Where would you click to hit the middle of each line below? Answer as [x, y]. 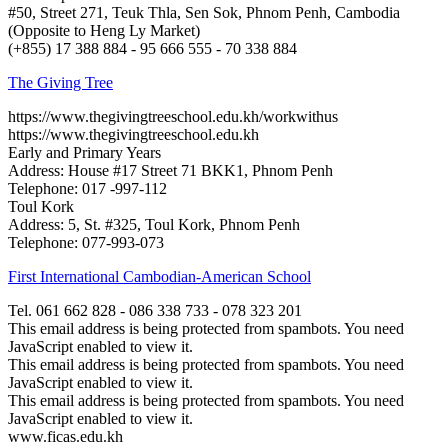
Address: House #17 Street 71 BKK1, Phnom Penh [170, 170]
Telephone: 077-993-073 [86, 242]
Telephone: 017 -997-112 [87, 188]
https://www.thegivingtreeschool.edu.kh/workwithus [173, 116]
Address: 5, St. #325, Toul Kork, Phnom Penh [154, 224]
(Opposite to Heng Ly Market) [104, 30]
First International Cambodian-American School [159, 276]
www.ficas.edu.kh [65, 436]
